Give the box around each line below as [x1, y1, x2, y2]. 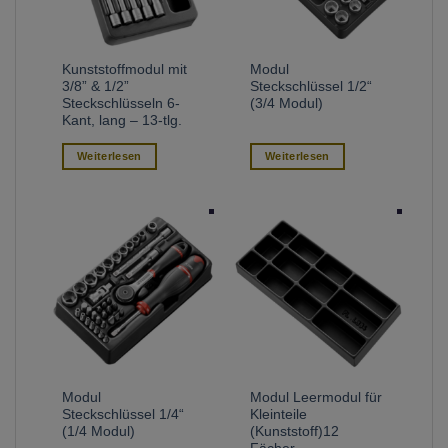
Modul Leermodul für [250, 390, 383, 406]
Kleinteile [250, 407, 308, 423]
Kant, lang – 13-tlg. [62, 112, 183, 128]
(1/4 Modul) [62, 424, 136, 440]
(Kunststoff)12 [250, 424, 340, 440]
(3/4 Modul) [250, 95, 324, 111]
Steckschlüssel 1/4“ [62, 407, 185, 423]
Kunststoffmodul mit [62, 61, 188, 77]
